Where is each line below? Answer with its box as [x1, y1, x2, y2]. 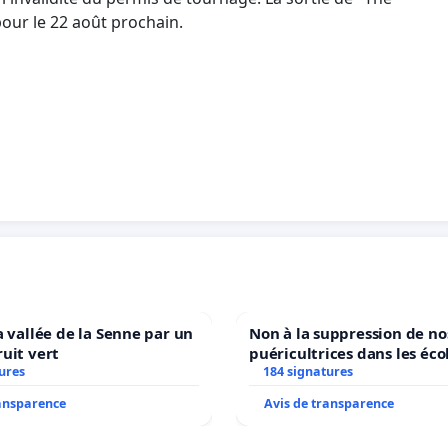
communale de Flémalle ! [340, 362, 435, 383]
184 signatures [262, 362, 353, 380]
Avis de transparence [264, 394, 394, 412]
